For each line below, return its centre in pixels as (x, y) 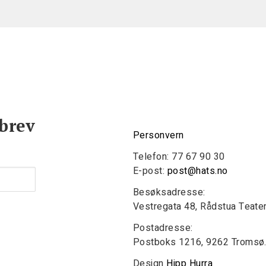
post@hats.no (197, 171)
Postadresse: (163, 228)
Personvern (159, 135)
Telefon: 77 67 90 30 (179, 157)
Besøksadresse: (169, 192)
